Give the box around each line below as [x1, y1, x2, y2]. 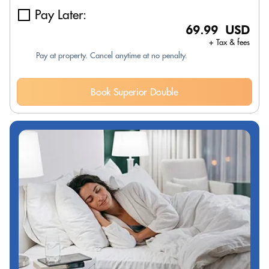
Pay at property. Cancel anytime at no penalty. [36, 50, 187, 60]
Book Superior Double [91, 86, 178, 98]
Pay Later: [35, 7, 86, 23]
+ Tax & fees [209, 37, 250, 47]
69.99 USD [186, 23, 250, 37]
